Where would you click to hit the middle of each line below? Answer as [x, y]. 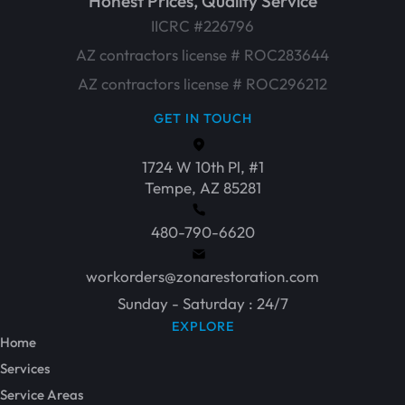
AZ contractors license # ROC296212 [202, 83]
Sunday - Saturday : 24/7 [202, 303]
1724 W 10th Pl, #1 [202, 167]
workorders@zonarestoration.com [202, 276]
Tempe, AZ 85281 [202, 188]
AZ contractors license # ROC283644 [202, 54]
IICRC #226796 [202, 25]
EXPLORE [202, 326]
